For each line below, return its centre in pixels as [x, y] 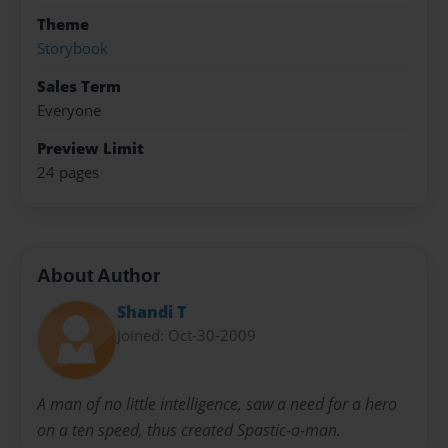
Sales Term [79, 86]
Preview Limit [90, 148]
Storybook [72, 49]
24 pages [68, 172]
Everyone [69, 111]
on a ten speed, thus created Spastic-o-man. [189, 430]
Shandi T [151, 312]
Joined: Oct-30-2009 [186, 335]
